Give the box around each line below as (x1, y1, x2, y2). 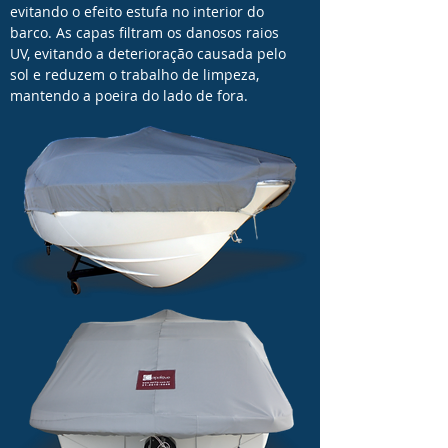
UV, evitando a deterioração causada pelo (10, 44, 286, 63)
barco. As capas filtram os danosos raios (10, 23, 279, 42)
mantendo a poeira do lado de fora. (10, 86, 248, 105)
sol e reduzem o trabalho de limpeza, (10, 65, 259, 84)
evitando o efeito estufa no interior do (10, 2, 264, 21)
